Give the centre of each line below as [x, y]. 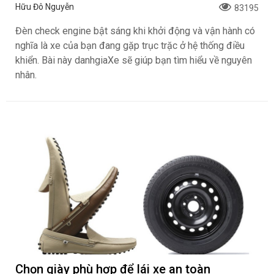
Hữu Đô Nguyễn [45, 7]
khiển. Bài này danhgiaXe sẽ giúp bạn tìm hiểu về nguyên [134, 61]
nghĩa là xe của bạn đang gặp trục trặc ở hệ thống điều [130, 46]
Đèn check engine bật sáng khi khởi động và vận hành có [135, 31]
